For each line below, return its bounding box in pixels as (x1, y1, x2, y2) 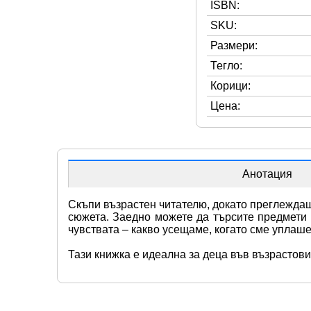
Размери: (210, 39, 258, 51)
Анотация (242, 167, 292, 180)
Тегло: (210, 59, 242, 72)
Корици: (210, 79, 251, 92)
